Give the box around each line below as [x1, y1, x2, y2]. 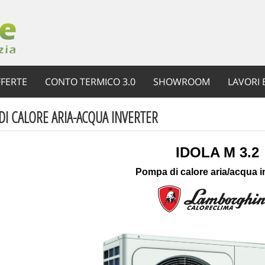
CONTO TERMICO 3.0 [45, 75, 135, 88]
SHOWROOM [153, 75, 210, 88]
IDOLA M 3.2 [176, 144, 260, 160]
